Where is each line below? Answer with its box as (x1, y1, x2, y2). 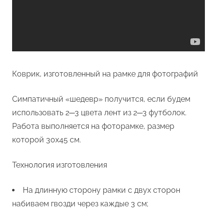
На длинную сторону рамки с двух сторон (23, 186, 180, 195)
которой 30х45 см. (12, 135, 81, 145)
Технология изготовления (12, 160, 107, 170)
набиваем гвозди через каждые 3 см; (12, 199, 148, 209)
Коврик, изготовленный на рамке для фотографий (12, 69, 198, 79)
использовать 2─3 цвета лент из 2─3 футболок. (12, 108, 186, 118)
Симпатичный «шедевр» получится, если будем (12, 94, 190, 104)
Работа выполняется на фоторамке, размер (12, 122, 174, 131)
